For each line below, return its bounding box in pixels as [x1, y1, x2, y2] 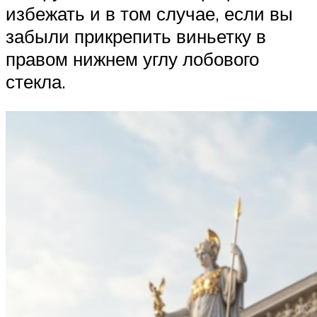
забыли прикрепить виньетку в [6, 25, 266, 48]
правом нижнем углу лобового [6, 47, 259, 71]
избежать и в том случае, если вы [6, 2, 293, 25]
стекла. [6, 70, 66, 93]
